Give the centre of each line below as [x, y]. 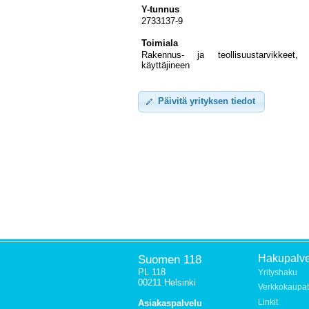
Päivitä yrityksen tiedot [207, 101]
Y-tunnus [160, 9]
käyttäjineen [166, 65]
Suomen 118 [170, 259]
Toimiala [160, 43]
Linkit [268, 302]
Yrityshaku [278, 272]
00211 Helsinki [167, 282]
